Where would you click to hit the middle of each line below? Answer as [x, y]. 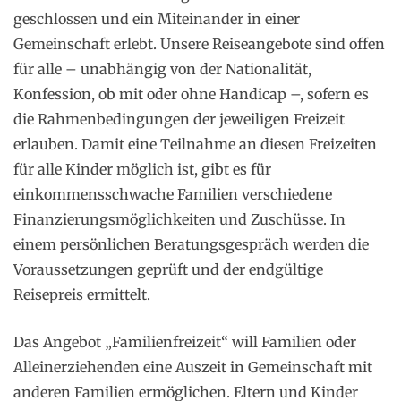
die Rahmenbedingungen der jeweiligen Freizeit [179, 119]
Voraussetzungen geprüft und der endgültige [168, 269]
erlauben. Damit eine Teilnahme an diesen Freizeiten [195, 144]
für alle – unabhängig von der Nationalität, [162, 69]
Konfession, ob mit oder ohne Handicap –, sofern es [191, 94]
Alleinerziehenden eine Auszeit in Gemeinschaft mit [193, 367]
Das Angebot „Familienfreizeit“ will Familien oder [185, 342]
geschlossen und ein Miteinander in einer [157, 19]
